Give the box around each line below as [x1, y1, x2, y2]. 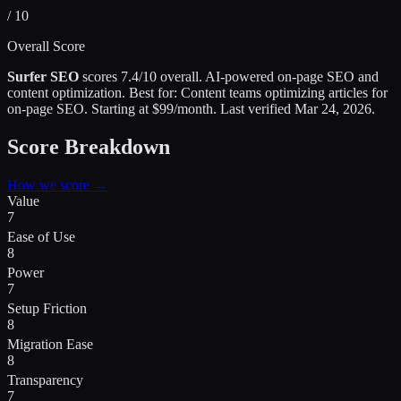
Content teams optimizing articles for [181, 84, 388, 100]
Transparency [7, 371, 83, 388]
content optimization [7, 84, 122, 100]
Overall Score [7, 38, 85, 54]
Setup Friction [7, 300, 87, 316]
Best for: [129, 84, 181, 100]
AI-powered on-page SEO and [205, 68, 379, 84]
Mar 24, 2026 [294, 100, 371, 116]
